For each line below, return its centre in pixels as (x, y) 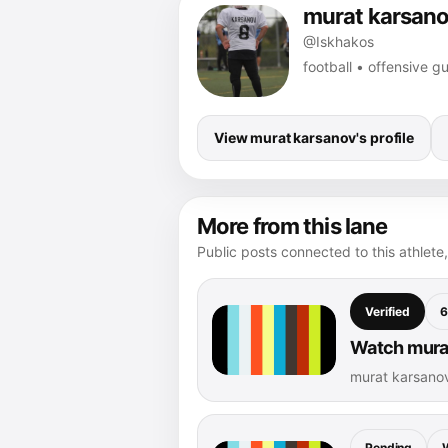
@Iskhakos (338, 41)
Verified (388, 311)
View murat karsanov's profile (314, 137)
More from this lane (292, 225)
